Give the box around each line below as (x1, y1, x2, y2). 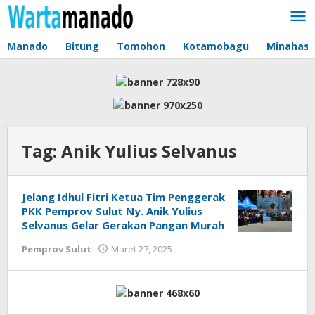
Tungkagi (179, 269, 225, 282)
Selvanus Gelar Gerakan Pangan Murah (22, 217, 224, 232)
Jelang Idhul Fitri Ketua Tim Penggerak (22, 189, 225, 204)
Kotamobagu (183, 39, 249, 53)
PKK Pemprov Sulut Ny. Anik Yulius (22, 203, 202, 218)
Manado (7, 39, 48, 53)
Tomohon (117, 39, 165, 53)
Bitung (65, 39, 99, 53)
